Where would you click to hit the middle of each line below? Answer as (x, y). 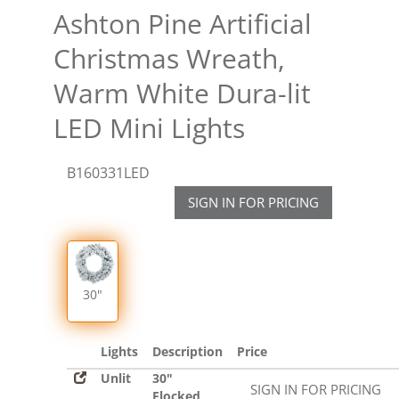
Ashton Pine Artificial (183, 24)
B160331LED (108, 173)
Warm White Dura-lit (182, 94)
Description (187, 352)
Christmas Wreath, (169, 59)
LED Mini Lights (149, 128)
